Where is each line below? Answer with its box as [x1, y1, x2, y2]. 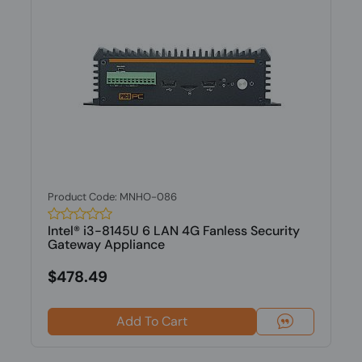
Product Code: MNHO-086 [47, 190, 177, 204]
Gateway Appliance [47, 236, 165, 253]
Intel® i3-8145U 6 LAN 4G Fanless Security [47, 222, 300, 239]
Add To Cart [116, 313, 187, 330]
